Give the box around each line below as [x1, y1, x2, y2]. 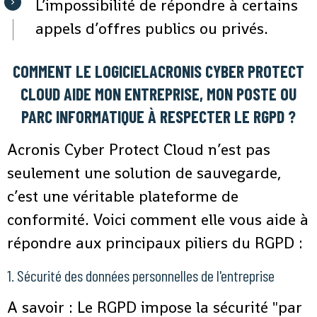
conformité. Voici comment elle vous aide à [7, 209, 309, 230]
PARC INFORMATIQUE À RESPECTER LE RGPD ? [21, 106, 296, 127]
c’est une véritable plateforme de [7, 186, 238, 207]
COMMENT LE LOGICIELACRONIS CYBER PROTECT [13, 61, 304, 82]
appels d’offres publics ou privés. [35, 18, 268, 39]
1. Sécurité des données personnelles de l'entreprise [7, 266, 275, 285]
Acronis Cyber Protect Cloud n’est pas [7, 139, 270, 160]
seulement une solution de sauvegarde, [7, 163, 282, 183]
